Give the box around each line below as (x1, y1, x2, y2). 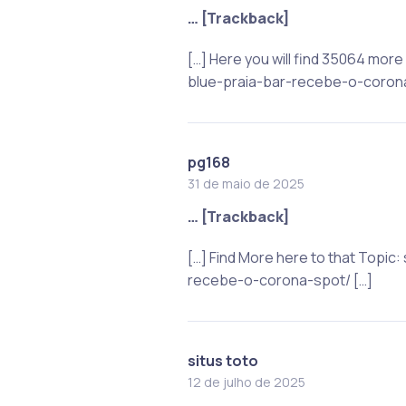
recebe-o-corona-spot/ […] (187, 269, 372, 290)
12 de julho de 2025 (187, 372, 305, 391)
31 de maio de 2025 (187, 174, 304, 192)
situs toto (187, 350, 258, 371)
